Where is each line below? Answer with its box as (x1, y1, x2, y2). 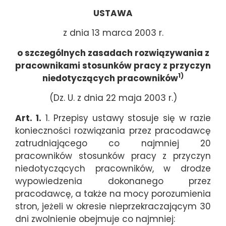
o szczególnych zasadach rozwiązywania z (17, 46, 209, 59)
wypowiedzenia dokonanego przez (15, 175, 211, 187)
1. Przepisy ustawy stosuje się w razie (41, 111, 211, 124)
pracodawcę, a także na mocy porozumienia (15, 187, 211, 200)
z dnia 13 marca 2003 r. (63, 27, 163, 39)
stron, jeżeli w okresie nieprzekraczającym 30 (15, 200, 211, 212)
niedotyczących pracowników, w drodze (15, 162, 211, 175)
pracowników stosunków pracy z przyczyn (15, 149, 211, 162)
